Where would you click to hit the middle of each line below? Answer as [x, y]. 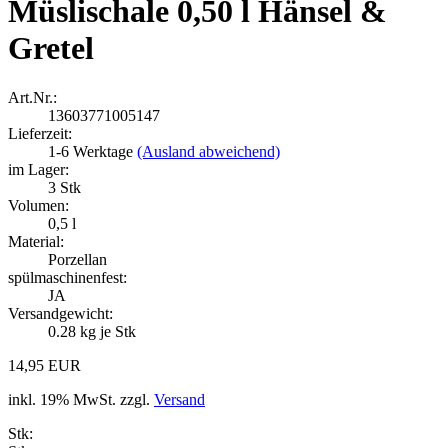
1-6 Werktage [92, 151]
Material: [36, 241]
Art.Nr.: [32, 97]
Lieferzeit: [40, 133]
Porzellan [77, 259]
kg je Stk [106, 331]
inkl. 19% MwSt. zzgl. [81, 399]
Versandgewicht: [60, 313]
